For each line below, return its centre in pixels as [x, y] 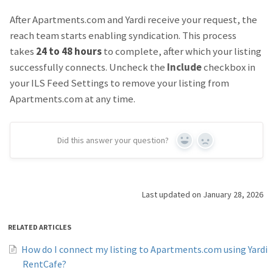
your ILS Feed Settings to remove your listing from [119, 83]
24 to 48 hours [69, 51]
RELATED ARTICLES [40, 227]
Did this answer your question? [113, 140]
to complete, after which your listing [182, 51]
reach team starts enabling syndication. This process [123, 35]
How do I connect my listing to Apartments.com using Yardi [144, 249]
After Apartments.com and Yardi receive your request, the [133, 19]
